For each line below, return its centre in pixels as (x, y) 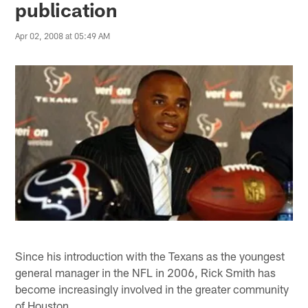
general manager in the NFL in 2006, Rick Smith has (146, 272)
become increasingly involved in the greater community (152, 288)
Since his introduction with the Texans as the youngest (150, 255)
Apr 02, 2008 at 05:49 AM (63, 36)
